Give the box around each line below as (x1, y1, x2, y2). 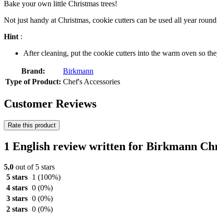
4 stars (6, 183, 28, 192)
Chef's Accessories (63, 77, 120, 86)
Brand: (21, 67, 45, 76)
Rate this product (8, 122, 56, 129)
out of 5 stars (14, 162, 55, 171)
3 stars (6, 194, 28, 202)
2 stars (6, 204, 28, 213)
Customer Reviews (4, 97, 96, 110)
